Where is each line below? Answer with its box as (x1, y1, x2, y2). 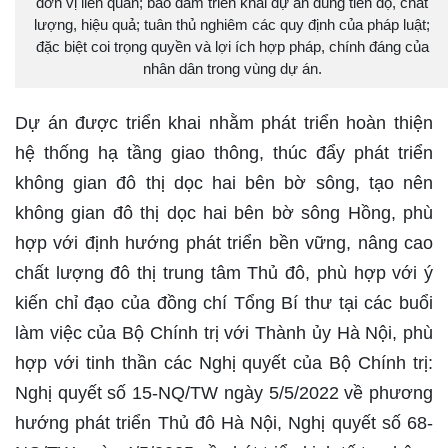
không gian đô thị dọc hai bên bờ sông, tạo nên (15, 173, 433, 193)
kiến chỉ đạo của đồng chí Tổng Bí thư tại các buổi (15, 293, 433, 313)
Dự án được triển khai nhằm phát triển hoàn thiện (15, 113, 433, 133)
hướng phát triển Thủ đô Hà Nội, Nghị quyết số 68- (15, 413, 433, 433)
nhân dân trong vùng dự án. (142, 60, 322, 77)
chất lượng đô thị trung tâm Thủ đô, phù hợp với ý (15, 263, 433, 283)
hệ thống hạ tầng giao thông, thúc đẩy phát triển (15, 143, 433, 163)
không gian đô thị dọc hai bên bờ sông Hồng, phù (15, 203, 433, 223)
